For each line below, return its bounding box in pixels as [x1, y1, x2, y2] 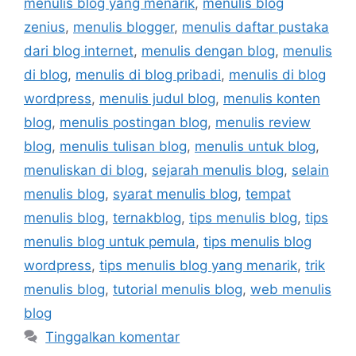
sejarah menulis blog [152, 162, 284, 179]
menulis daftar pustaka [182, 19, 329, 36]
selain [292, 162, 329, 179]
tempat [246, 186, 291, 203]
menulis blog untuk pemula [24, 234, 195, 250]
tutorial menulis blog [113, 281, 242, 298]
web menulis [250, 281, 331, 298]
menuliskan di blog [24, 162, 144, 179]
